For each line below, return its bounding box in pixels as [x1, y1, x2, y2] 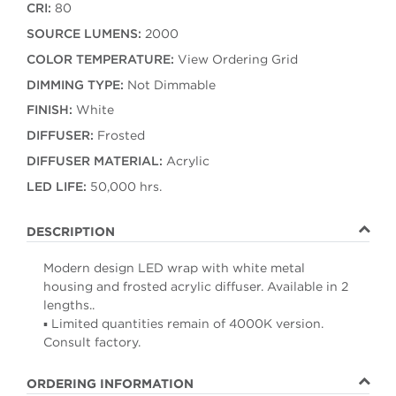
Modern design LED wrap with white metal [42, 259, 305, 276]
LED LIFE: [26, 178, 87, 194]
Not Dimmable [123, 76, 216, 93]
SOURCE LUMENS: [26, 26, 141, 42]
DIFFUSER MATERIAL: [26, 152, 163, 169]
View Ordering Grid [177, 50, 298, 67]
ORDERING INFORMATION [26, 375, 194, 392]
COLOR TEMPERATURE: [26, 50, 174, 67]
